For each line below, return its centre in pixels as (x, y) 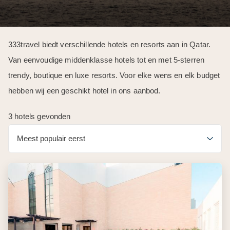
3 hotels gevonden (40, 116)
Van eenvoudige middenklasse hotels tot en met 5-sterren (107, 60)
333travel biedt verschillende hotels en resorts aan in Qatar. (110, 44)
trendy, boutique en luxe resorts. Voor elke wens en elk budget (114, 75)
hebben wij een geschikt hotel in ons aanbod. (84, 91)
